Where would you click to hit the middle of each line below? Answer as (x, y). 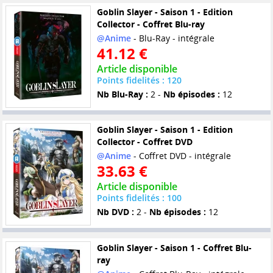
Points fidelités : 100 (139, 198)
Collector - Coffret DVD (144, 142)
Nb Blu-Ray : (122, 94)
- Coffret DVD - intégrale (181, 156)
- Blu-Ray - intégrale (172, 38)
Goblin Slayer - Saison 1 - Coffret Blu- (174, 247)
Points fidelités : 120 (139, 80)
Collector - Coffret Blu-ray (151, 24)
